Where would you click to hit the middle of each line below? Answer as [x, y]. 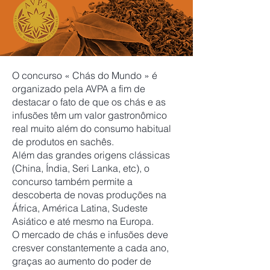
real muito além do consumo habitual [92, 128]
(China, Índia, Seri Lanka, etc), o [81, 168]
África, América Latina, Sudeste [80, 208]
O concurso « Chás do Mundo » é [85, 75]
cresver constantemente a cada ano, [90, 248]
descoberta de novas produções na [89, 195]
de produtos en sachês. [63, 142]
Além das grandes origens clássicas [91, 155]
